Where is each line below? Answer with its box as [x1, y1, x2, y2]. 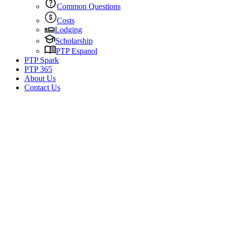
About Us [24, 74, 56, 83]
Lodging [55, 25, 82, 34]
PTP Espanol [56, 47, 97, 55]
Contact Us [24, 83, 60, 92]
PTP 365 [24, 65, 52, 73]
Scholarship [55, 36, 93, 45]
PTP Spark [24, 56, 59, 64]
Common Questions [57, 2, 121, 11]
